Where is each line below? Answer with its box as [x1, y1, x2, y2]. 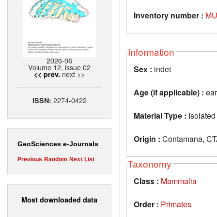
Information [128, 45, 174, 58]
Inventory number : [134, 9, 203, 21]
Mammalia [161, 175, 197, 186]
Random [44, 156, 67, 163]
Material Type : [134, 109, 186, 121]
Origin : [134, 133, 160, 144]
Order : [134, 198, 159, 210]
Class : [134, 175, 159, 186]
